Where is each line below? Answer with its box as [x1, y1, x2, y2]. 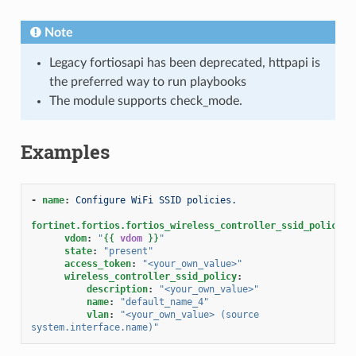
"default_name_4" [119, 296, 209, 308]
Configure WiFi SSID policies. [75, 194, 237, 206]
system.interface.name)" [30, 321, 159, 333]
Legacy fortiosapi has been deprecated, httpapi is [48, 56, 320, 69]
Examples [20, 138, 110, 164]
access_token [64, 257, 131, 269]
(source [219, 308, 259, 320]
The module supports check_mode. [48, 94, 242, 107]
